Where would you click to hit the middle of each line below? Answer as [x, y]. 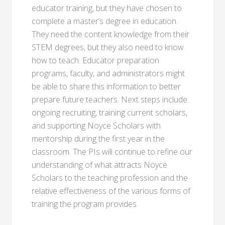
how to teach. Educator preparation [96, 60]
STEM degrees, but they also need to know [108, 47]
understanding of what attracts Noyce [100, 165]
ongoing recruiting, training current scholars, [110, 113]
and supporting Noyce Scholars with [96, 126]
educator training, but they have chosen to [107, 8]
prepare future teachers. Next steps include [110, 99]
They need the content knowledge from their [111, 34]
